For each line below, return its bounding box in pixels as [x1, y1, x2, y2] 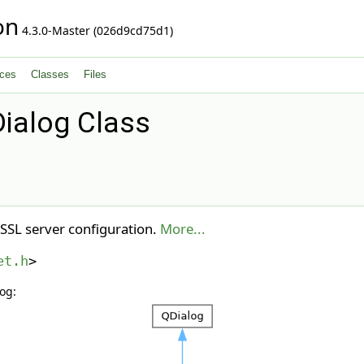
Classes [31, 68, 70, 80]
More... [159, 219, 206, 238]
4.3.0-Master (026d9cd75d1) [18, 23, 173, 38]
